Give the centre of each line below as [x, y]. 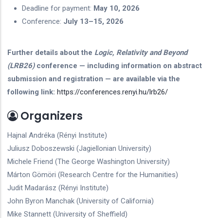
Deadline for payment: [58, 8]
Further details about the [51, 53]
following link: [31, 92]
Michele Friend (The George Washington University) [89, 162]
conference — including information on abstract [118, 66]
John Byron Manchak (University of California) [81, 201]
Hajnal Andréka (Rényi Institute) [57, 135]
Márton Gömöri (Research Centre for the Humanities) [93, 175]
